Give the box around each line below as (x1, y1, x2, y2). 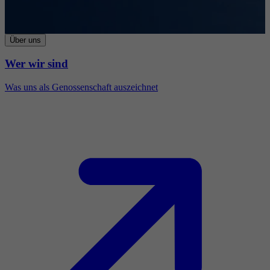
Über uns (10, 35, 41, 45)
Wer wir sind (5, 57, 68, 71)
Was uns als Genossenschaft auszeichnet (5, 82, 158, 93)
